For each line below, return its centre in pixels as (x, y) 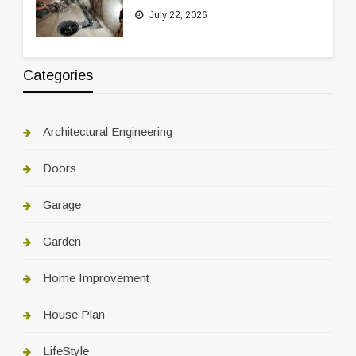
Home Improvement (96, 278)
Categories (58, 76)
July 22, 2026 (178, 15)
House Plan (74, 315)
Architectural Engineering (107, 132)
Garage (62, 205)
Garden (62, 242)
